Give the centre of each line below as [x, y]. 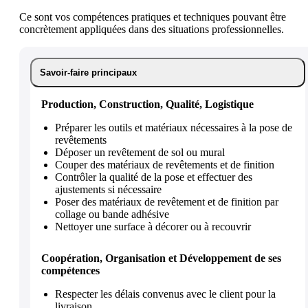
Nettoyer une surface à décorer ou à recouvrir [153, 226]
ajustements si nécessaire [108, 189]
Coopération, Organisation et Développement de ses [161, 258]
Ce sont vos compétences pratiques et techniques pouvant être [153, 16]
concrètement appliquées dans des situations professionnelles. [152, 29]
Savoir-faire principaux [88, 72]
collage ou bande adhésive [112, 214]
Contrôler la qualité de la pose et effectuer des [154, 177]
